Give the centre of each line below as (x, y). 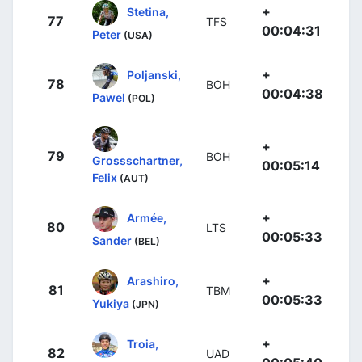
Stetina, (148, 11)
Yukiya (111, 303)
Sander (112, 240)
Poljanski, (154, 74)
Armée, (147, 217)
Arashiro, (153, 280)
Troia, (143, 343)
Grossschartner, (137, 160)
